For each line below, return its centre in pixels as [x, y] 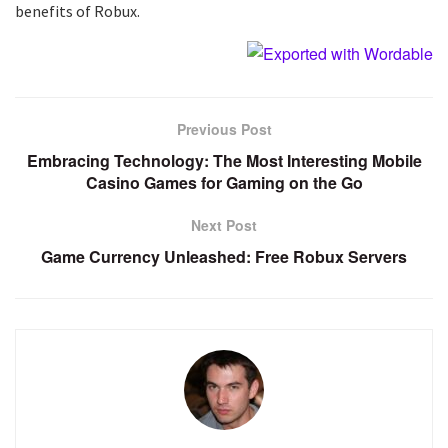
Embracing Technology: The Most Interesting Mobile [224, 161]
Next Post [224, 225]
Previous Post [224, 129]
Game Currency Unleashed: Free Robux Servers [224, 257]
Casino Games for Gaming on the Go [224, 183]
